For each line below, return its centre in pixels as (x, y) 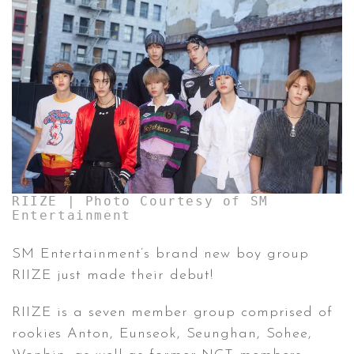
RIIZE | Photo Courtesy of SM (140, 201)
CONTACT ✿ (64, 43)
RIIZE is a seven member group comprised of (172, 312)
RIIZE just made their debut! (113, 275)
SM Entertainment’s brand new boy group (161, 254)
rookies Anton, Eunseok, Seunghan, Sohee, (162, 333)
